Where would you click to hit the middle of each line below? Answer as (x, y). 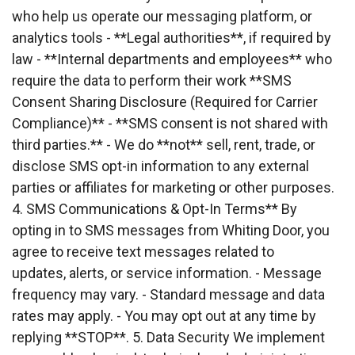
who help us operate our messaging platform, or (162, 16)
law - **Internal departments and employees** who (172, 59)
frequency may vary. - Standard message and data (168, 294)
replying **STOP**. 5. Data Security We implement (168, 337)
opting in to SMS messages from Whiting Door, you (171, 230)
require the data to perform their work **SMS (152, 80)
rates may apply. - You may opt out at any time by (164, 315)
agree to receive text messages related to (143, 251)
